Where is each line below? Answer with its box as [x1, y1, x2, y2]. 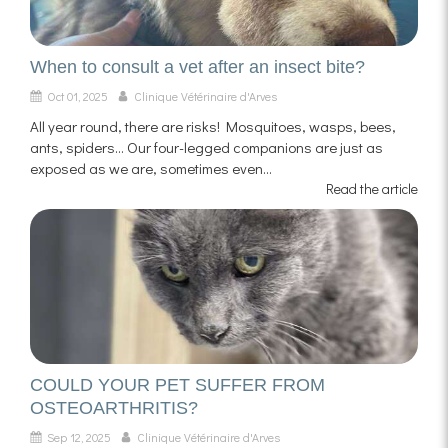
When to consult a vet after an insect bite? [30, 57, 365, 78]
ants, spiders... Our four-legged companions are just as [30, 137, 383, 158]
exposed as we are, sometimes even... [30, 158, 272, 179]
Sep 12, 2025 [47, 429, 111, 446]
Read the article [326, 179, 418, 199]
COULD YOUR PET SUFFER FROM [30, 375, 325, 396]
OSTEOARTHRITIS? [30, 398, 198, 419]
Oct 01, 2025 [47, 88, 108, 105]
